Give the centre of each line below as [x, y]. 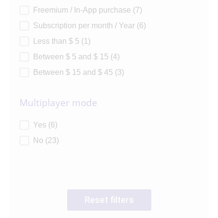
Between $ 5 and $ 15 [72, 56]
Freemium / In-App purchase [83, 10]
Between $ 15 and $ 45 [74, 72]
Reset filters [109, 200]
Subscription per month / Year [85, 25]
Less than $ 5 [57, 41]
